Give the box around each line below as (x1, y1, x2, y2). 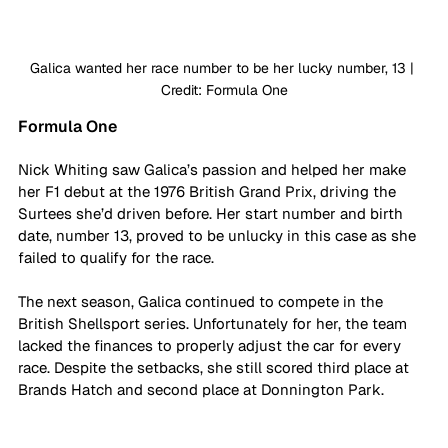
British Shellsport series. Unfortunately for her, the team (18, 314, 411, 334)
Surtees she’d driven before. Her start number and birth (18, 204, 407, 224)
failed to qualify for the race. (18, 248, 218, 268)
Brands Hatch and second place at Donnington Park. (18, 380, 388, 400)
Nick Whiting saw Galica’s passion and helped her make (18, 160, 410, 180)
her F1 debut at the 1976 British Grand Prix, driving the (18, 182, 400, 202)
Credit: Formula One (160, 81, 288, 100)
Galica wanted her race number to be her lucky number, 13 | (30, 59, 418, 78)
